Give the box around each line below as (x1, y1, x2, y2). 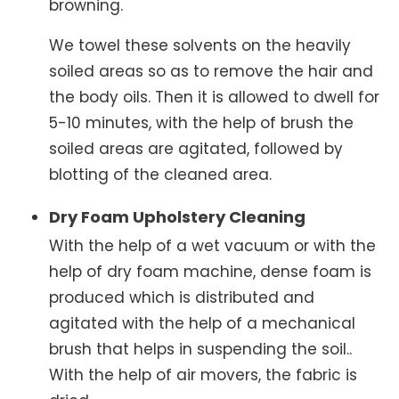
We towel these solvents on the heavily (49, 34, 351, 56)
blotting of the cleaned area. (49, 163, 272, 185)
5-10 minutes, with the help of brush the (49, 111, 354, 134)
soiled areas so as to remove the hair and (49, 60, 373, 82)
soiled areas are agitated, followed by (49, 137, 343, 159)
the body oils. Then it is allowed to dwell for (49, 85, 379, 108)
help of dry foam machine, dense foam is (49, 260, 371, 282)
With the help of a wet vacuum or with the (49, 234, 376, 256)
